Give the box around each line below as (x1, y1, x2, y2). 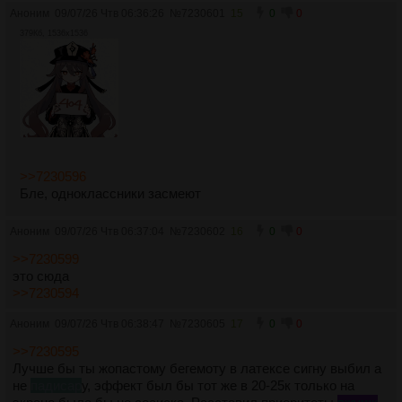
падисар (31, 378, 82, 393)
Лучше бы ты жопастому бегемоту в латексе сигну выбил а (13, 361, 381, 376)
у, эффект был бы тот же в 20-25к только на (82, 378, 354, 393)
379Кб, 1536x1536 (20, 29, 88, 38)
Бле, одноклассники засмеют (20, 186, 201, 201)
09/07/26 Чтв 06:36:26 (55, 6, 164, 20)
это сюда (13, 268, 69, 284)
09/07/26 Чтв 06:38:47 (55, 317, 164, 330)
